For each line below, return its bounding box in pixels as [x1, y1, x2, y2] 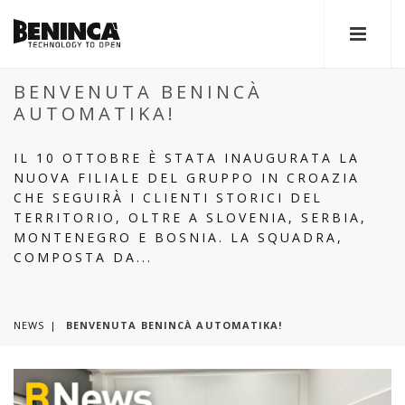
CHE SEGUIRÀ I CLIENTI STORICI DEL [14, 189, 323, 206]
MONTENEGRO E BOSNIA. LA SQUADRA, [14, 229, 344, 246]
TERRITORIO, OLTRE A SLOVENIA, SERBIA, [14, 209, 367, 226]
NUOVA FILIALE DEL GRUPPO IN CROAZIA [14, 169, 360, 186]
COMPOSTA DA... [14, 249, 153, 266]
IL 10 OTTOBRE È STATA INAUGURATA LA [14, 149, 360, 166]
